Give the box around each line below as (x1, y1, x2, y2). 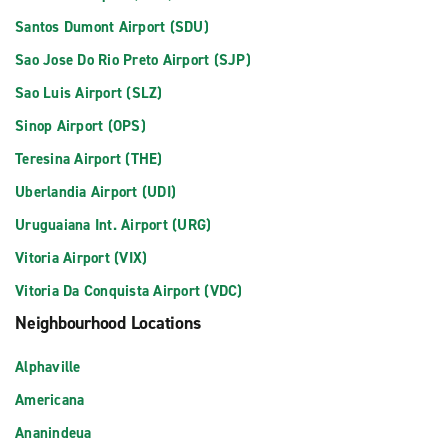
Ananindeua (15, 423, 92, 443)
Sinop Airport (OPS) (15, 116, 146, 136)
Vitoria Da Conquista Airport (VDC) (15, 281, 243, 301)
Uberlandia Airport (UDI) (15, 182, 176, 202)
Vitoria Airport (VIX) (15, 248, 148, 268)
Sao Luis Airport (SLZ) (15, 83, 163, 103)
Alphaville (15, 357, 81, 377)
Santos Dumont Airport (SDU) (15, 17, 209, 37)
